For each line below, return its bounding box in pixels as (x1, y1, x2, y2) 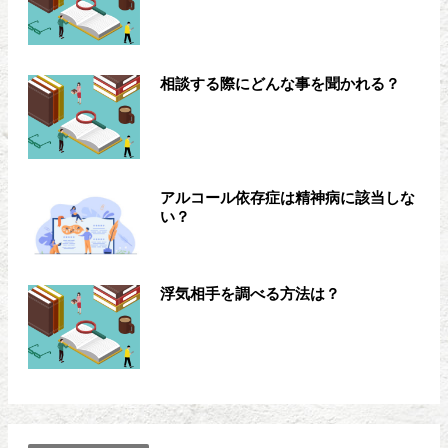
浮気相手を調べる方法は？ (159, 286, 340, 302)
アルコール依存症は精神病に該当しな (159, 190, 415, 206)
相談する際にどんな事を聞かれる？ (159, 76, 400, 92)
